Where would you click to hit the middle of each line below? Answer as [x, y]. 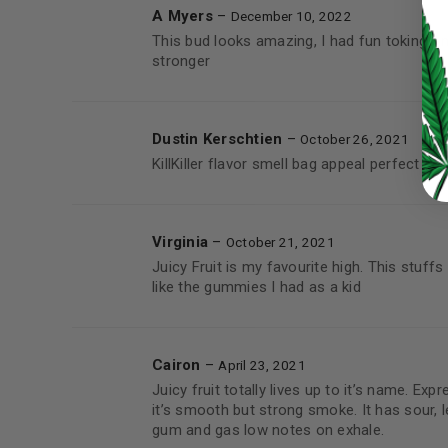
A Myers [184, 16]
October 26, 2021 [354, 139]
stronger [181, 61]
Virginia [182, 242]
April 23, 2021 [262, 365]
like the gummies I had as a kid [256, 287]
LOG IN [306, 14]
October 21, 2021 [280, 242]
